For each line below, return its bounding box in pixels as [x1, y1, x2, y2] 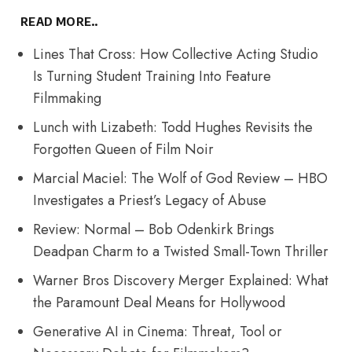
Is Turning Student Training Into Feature [33, 65, 272, 86]
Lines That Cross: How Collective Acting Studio [33, 43, 319, 64]
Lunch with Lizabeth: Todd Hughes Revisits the [33, 116, 313, 137]
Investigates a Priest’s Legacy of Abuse [33, 189, 267, 211]
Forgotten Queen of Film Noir [33, 138, 214, 159]
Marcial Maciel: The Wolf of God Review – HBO [33, 167, 328, 189]
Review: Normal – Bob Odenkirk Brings [33, 218, 275, 240]
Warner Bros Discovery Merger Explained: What [33, 269, 329, 291]
